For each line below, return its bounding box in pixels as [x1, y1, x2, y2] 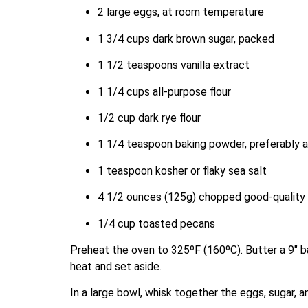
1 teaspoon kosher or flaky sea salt [98, 164, 267, 177]
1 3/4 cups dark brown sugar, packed [98, 32, 274, 45]
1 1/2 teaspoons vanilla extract [98, 58, 250, 72]
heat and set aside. [70, 259, 162, 273]
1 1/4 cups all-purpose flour [98, 85, 231, 98]
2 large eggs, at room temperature [98, 5, 264, 19]
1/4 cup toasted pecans [98, 217, 215, 230]
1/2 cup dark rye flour [98, 111, 201, 124]
